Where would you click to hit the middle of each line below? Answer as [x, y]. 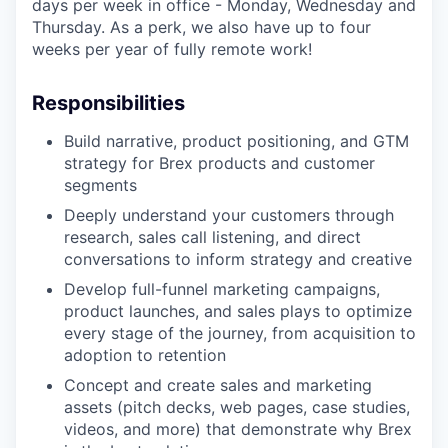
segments [100, 185]
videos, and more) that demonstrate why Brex [238, 429]
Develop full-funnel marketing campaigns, [222, 289]
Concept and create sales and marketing [218, 385]
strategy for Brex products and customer [219, 163]
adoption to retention [145, 355]
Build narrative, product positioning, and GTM [236, 141]
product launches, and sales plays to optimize [238, 311]
